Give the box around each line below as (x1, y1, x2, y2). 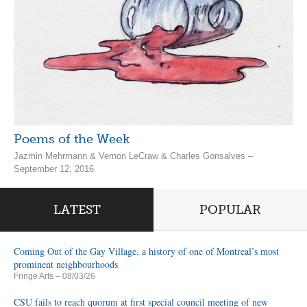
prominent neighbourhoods (14, 257, 118, 271)
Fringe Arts (14, 271, 53, 281)
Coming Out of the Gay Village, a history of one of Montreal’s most (14, 244, 279, 258)
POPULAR (199, 201, 261, 217)
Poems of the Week (14, 132, 130, 147)
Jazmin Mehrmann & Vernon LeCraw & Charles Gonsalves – (14, 151, 253, 162)
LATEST (53, 201, 101, 217)
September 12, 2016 (14, 164, 94, 175)
